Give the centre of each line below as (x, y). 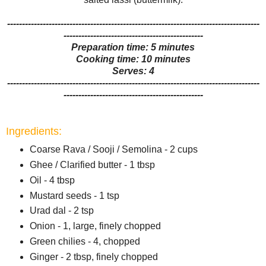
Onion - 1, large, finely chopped (95, 226)
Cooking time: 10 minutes (133, 59)
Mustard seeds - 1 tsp (74, 195)
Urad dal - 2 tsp (61, 211)
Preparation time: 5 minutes (133, 47)
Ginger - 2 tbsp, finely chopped (94, 257)
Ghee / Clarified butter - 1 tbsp (92, 164)
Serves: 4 (133, 71)
